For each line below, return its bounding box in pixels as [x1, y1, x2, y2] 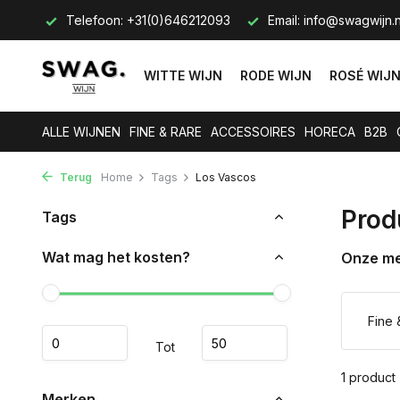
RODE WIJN [240, 68, 312, 83]
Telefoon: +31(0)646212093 [62, 12, 230, 28]
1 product [341, 370, 396, 385]
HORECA [304, 124, 355, 139]
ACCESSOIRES [211, 124, 296, 139]
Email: [264, 12, 304, 28]
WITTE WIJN [144, 68, 222, 83]
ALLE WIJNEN [42, 124, 121, 139]
